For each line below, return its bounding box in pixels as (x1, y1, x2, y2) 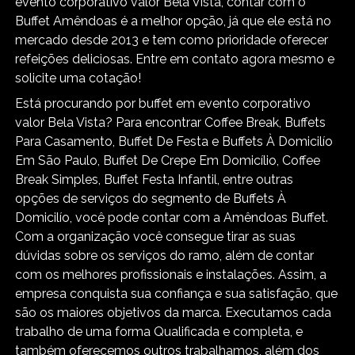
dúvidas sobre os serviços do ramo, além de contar (15, 247, 315, 263)
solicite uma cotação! (15, 70, 142, 86)
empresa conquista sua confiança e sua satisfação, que (15, 285, 338, 301)
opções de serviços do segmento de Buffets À (15, 190, 287, 206)
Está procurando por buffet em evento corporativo (15, 95, 311, 111)
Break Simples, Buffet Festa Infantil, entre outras (15, 171, 294, 187)
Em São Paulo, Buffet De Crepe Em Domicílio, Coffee (15, 152, 321, 168)
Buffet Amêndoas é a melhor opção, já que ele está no (15, 13, 332, 29)
